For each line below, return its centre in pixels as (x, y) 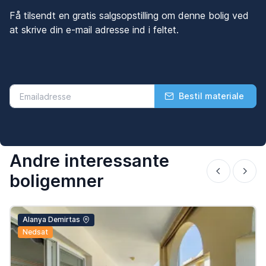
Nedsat (35, 232)
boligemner (57, 181)
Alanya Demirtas (51, 220)
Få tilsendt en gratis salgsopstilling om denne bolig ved (129, 16)
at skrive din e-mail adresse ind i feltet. (94, 30)
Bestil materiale (211, 96)
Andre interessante (89, 161)
